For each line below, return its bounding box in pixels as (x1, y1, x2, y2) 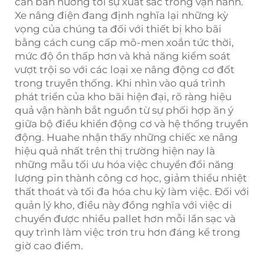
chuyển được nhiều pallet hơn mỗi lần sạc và (15, 212, 236, 225)
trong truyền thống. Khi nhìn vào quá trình (15, 77, 225, 89)
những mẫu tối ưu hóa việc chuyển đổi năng (15, 158, 234, 170)
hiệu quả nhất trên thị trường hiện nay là (15, 144, 215, 157)
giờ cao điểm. (15, 239, 83, 252)
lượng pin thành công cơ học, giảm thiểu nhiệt (15, 171, 247, 184)
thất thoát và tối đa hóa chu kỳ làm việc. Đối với (15, 185, 249, 197)
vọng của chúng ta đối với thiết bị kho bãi (15, 22, 222, 35)
